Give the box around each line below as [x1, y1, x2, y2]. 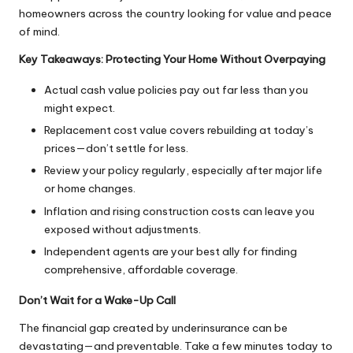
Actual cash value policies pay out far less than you [44, 83, 308, 98]
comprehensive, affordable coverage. [44, 262, 238, 277]
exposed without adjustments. [44, 221, 201, 236]
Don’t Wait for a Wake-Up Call [19, 292, 176, 307]
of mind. [19, 24, 60, 39]
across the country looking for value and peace [86, 6, 332, 21]
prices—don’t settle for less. [44, 141, 188, 156]
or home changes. [44, 181, 136, 196]
